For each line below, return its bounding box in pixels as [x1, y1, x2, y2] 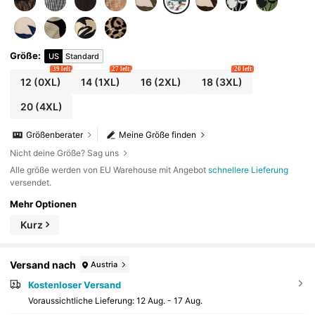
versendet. [10, 177, 52, 188]
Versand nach [10, 258, 77, 271]
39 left [52, 65, 70, 73]
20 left [233, 65, 252, 73]
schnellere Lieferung [208, 165, 289, 176]
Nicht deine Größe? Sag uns [10, 147, 120, 158]
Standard [65, 51, 100, 61]
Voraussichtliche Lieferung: [27, 295, 136, 306]
